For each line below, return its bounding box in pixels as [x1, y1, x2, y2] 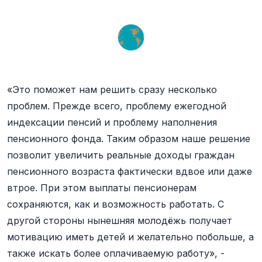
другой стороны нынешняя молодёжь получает [7, 215, 232, 226]
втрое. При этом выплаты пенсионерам [7, 182, 196, 194]
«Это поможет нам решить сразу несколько [7, 84, 217, 95]
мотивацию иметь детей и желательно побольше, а [7, 231, 254, 243]
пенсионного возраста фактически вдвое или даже [7, 166, 252, 177]
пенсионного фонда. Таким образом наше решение [7, 133, 250, 144]
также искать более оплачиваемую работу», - [7, 247, 225, 259]
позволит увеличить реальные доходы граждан [7, 149, 235, 161]
